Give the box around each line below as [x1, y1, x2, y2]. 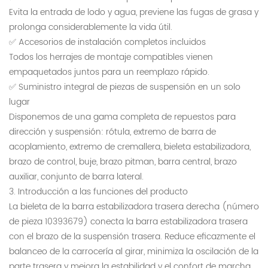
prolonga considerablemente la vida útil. [9, 20, 172, 35]
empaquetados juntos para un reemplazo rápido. [9, 65, 209, 80]
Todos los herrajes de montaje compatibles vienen [9, 50, 213, 65]
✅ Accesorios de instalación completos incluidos [9, 35, 206, 50]
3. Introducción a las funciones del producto [9, 185, 188, 199]
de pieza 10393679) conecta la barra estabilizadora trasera [9, 215, 248, 229]
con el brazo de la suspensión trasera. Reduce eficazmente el [9, 230, 255, 244]
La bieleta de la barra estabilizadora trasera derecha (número [9, 200, 259, 214]
